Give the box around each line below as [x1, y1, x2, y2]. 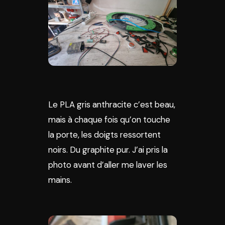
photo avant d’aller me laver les [48, 159, 167, 170]
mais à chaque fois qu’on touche [48, 114, 170, 125]
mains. [48, 174, 72, 185]
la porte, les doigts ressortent [48, 129, 161, 140]
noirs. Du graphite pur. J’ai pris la [48, 144, 168, 155]
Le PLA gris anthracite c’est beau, [48, 99, 175, 110]
